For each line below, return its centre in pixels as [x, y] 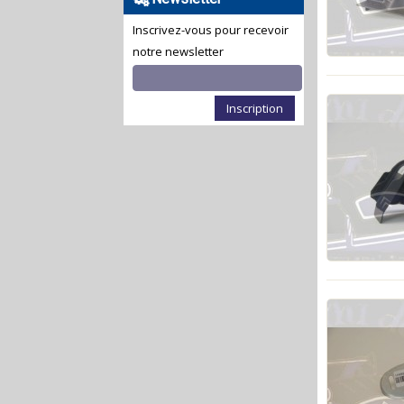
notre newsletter [178, 52]
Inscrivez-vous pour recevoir [211, 30]
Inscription [255, 109]
